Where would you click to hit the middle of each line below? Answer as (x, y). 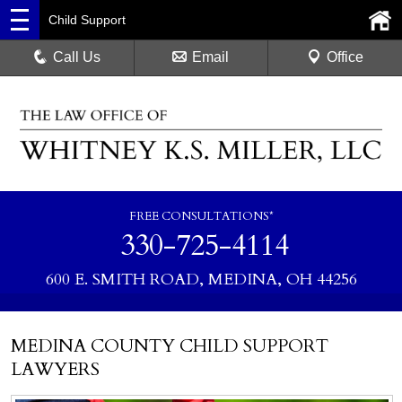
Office (345, 57)
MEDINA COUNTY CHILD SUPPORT (170, 345)
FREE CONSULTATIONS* (201, 216)
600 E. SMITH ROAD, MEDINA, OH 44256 (201, 279)
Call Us (77, 57)
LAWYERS (55, 369)
